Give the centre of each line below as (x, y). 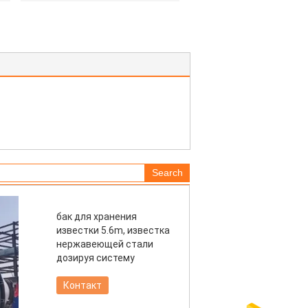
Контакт (82, 285)
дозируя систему (96, 258)
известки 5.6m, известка (113, 230)
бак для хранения (97, 217)
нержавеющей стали (105, 244)
